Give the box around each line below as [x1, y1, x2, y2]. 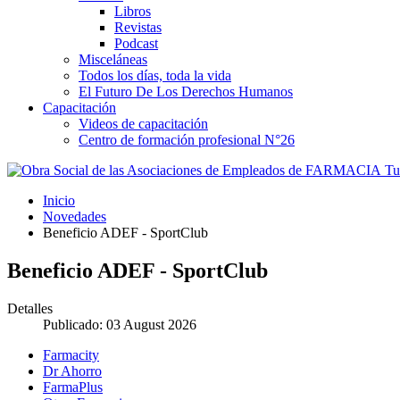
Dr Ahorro [43, 362, 102, 379]
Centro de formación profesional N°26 [79, 131, 295, 147]
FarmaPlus [43, 379, 103, 395]
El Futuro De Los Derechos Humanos [79, 83, 293, 99]
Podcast [114, 35, 158, 51]
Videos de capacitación [79, 115, 208, 131]
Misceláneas [79, 51, 147, 67]
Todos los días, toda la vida [79, 67, 231, 83]
